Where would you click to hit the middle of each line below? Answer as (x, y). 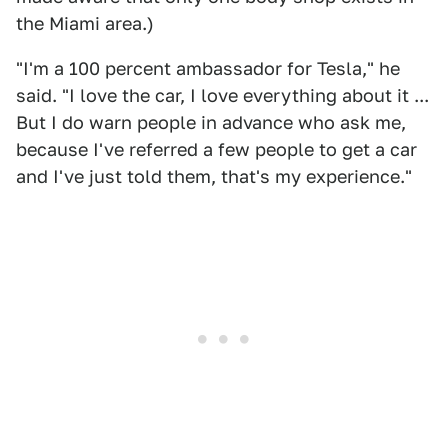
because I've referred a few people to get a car (216, 149)
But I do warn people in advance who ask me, (211, 122)
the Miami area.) (85, 23)
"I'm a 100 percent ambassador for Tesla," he (208, 68)
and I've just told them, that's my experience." (214, 176)
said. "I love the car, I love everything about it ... (222, 95)
